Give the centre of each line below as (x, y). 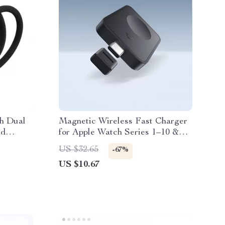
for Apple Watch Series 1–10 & (119, 133)
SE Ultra (76, 144)
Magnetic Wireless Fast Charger (123, 122)
